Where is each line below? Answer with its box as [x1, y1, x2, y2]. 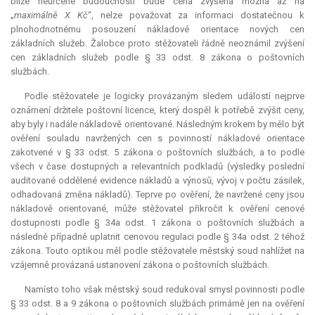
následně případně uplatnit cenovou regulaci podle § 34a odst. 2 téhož [11, 231, 304, 243]
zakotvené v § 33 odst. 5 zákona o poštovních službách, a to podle [11, 147, 304, 158]
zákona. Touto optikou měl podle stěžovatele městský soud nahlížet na [11, 245, 304, 257]
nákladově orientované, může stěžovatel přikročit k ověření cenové [11, 203, 304, 214]
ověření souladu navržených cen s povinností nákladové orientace [11, 133, 304, 144]
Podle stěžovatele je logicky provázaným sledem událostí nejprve [25, 91, 304, 102]
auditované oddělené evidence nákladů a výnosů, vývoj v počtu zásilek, [11, 175, 304, 186]
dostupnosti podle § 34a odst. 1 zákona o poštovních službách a [11, 217, 304, 229]
